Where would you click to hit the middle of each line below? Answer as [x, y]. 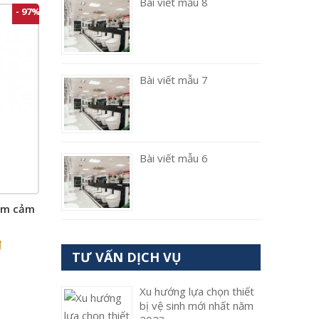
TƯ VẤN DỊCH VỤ [127, 257]
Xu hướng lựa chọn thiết [197, 292]
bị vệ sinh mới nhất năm [197, 306]
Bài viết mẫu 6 [174, 158]
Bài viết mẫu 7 [174, 80]
